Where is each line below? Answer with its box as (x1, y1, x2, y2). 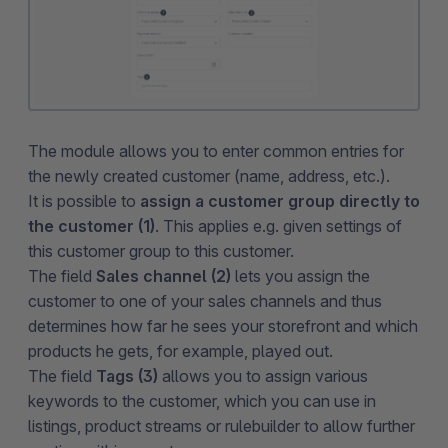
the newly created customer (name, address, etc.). (28, 165, 390, 186)
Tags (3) (96, 365, 158, 386)
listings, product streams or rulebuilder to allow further (28, 415, 415, 436)
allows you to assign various (158, 365, 368, 386)
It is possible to (28, 190, 140, 211)
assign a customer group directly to (140, 190, 420, 211)
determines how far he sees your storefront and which (28, 315, 418, 336)
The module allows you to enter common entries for (28, 140, 404, 161)
